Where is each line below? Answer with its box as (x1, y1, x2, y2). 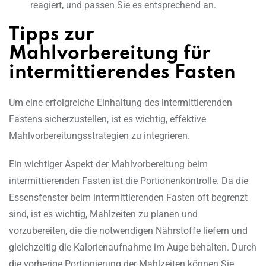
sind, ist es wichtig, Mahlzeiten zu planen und (9, 208, 198, 220)
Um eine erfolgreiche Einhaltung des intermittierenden (9, 97, 232, 109)
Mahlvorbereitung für (9, 45, 210, 64)
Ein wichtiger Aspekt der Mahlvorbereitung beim (9, 159, 208, 170)
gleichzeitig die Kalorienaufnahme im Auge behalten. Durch (9, 242, 256, 254)
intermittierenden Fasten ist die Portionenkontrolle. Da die (9, 175, 248, 187)
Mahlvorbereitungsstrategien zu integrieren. (9, 130, 190, 142)
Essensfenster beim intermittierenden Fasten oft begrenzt (9, 192, 248, 204)
